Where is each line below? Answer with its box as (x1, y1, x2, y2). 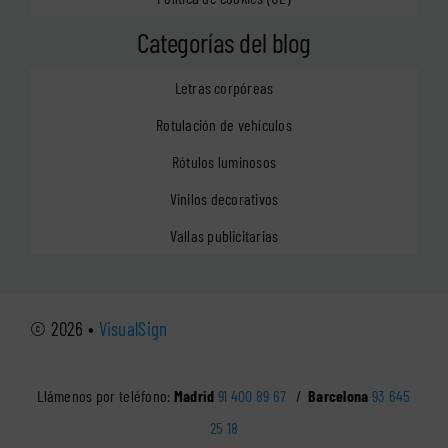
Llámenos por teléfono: (37, 386, 174, 406)
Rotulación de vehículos (156, 114, 292, 134)
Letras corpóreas (174, 77, 274, 97)
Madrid (173, 386, 215, 406)
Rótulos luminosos (171, 151, 277, 171)
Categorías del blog (136, 25, 312, 60)
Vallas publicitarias (169, 225, 279, 245)
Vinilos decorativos (169, 188, 279, 208)
